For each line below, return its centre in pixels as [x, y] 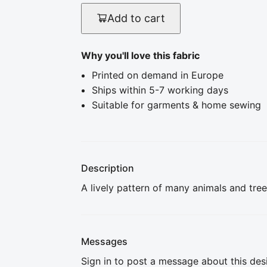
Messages [104, 241]
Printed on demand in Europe [158, 75]
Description [108, 168]
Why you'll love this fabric [140, 55]
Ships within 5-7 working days [160, 90]
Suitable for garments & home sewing [176, 105]
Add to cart [136, 18]
